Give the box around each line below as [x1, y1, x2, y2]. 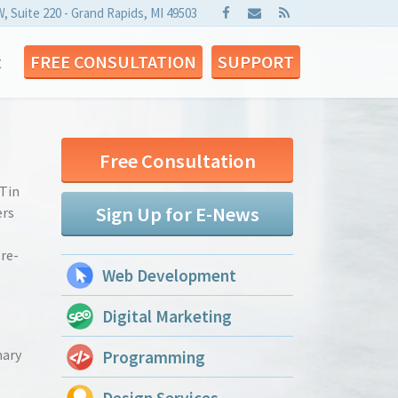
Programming [102, 346, 205, 369]
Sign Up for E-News [95, 201, 259, 227]
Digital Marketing [102, 306, 232, 328]
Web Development [102, 265, 236, 287]
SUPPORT [218, 51, 294, 73]
